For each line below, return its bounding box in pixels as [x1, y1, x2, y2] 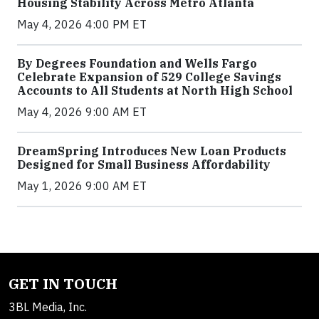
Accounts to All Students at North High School [17, 83, 293, 98]
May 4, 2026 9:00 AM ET [17, 104, 147, 119]
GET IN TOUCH [9, 273, 117, 293]
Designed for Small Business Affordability [17, 157, 271, 172]
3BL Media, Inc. [9, 299, 87, 314]
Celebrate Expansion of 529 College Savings [17, 69, 281, 84]
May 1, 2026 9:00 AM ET [17, 178, 147, 193]
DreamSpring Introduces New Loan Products [17, 143, 286, 158]
